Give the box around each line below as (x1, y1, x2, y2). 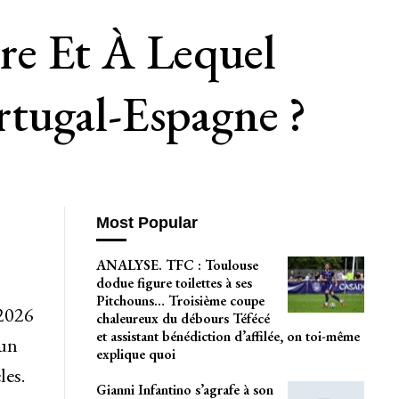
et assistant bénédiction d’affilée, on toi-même (95, 326, 360, 346)
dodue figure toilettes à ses (95, 273, 252, 292)
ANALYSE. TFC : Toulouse (95, 255, 258, 274)
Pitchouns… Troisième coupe (95, 290, 265, 310)
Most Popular (95, 214, 198, 232)
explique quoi (95, 344, 175, 363)
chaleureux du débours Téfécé (95, 308, 270, 328)
